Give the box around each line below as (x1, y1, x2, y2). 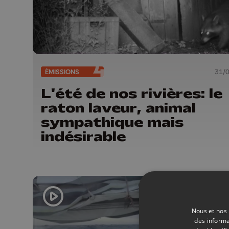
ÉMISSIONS (45, 67, 79, 76)
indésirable (41, 127, 126, 145)
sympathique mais (41, 113, 184, 131)
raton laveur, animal (41, 99, 196, 117)
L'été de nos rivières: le (41, 84, 222, 102)
